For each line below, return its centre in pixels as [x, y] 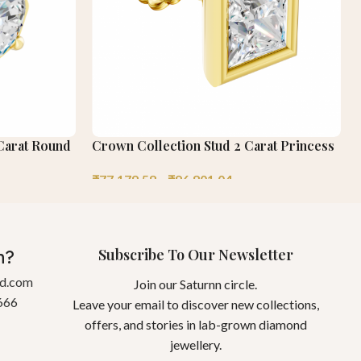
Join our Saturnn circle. [195, 284]
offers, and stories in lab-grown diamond [195, 324]
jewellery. [195, 344]
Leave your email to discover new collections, [195, 304]
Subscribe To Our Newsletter [195, 254]
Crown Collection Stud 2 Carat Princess [214, 145]
